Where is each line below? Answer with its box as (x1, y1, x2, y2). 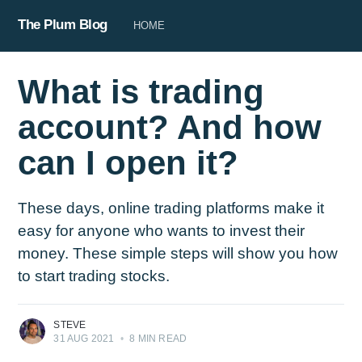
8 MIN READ (127, 333, 187, 345)
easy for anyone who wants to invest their (18, 222, 305, 240)
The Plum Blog (18, 17, 107, 32)
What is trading (18, 73, 265, 112)
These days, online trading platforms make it (18, 200, 325, 217)
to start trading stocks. (18, 267, 170, 285)
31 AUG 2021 (53, 333, 115, 345)
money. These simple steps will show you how (18, 245, 339, 263)
